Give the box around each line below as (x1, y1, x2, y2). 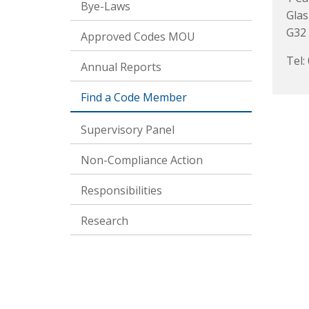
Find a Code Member (81, 90, 187, 105)
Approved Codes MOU (81, 29, 195, 44)
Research (81, 213, 128, 228)
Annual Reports (81, 59, 161, 74)
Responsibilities (81, 183, 162, 198)
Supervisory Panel (81, 122, 175, 137)
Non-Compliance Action (81, 152, 203, 168)
